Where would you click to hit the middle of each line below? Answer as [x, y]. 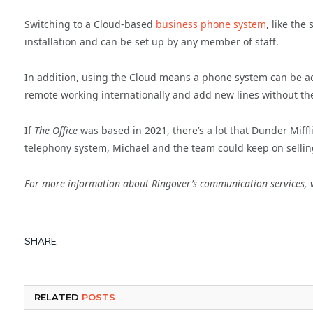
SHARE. [41, 241]
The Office [56, 130]
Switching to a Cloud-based [90, 24]
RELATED [58, 297]
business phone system [211, 24]
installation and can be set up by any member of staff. [152, 41]
